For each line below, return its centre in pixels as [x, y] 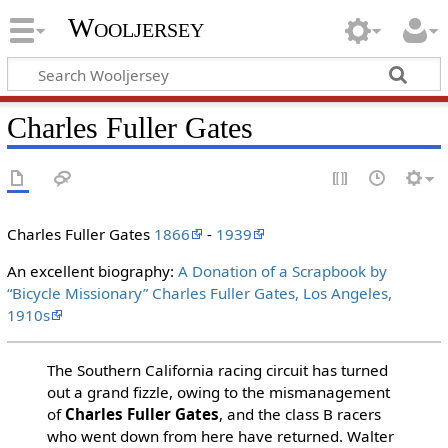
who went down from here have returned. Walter [220, 435]
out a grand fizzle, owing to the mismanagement [218, 391]
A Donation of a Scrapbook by [282, 271]
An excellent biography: [92, 271]
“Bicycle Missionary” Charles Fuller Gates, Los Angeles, [199, 293]
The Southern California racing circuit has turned [217, 369]
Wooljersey [135, 28]
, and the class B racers [299, 413]
